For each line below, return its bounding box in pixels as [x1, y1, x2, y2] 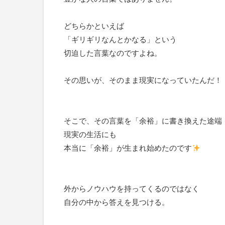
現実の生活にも [64, 130, 117, 139]
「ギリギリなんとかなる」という [64, 35, 177, 44]
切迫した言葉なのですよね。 [64, 49, 162, 57]
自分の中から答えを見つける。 [64, 198, 169, 206]
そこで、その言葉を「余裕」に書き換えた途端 [64, 117, 222, 125]
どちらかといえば [64, 22, 124, 30]
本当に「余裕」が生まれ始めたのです [64, 144, 192, 152]
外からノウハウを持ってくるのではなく [64, 184, 199, 193]
